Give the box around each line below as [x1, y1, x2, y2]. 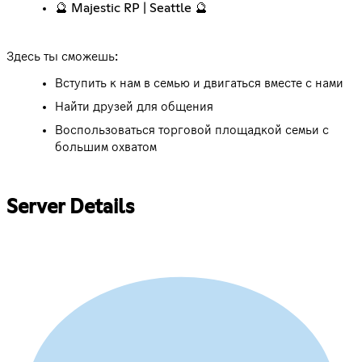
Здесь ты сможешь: [6, 50, 118, 64]
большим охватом [55, 141, 157, 154]
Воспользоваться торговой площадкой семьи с [55, 124, 329, 137]
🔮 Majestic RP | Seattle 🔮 [55, 2, 208, 15]
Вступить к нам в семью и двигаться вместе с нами [55, 77, 343, 90]
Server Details [6, 198, 134, 218]
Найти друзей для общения [55, 100, 213, 114]
